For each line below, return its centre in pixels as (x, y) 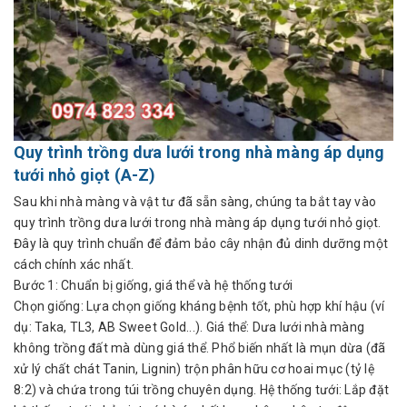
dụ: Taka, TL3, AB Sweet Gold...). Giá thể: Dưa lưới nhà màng (189, 327)
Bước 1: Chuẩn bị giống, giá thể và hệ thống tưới (153, 285)
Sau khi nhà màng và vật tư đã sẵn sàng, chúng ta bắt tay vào (195, 202)
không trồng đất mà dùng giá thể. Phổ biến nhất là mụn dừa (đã (200, 348)
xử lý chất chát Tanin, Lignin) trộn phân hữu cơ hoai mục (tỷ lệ (194, 369)
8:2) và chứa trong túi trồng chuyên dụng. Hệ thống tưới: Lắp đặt (201, 390)
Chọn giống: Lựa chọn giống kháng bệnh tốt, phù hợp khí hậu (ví (199, 306)
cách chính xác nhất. (74, 264)
